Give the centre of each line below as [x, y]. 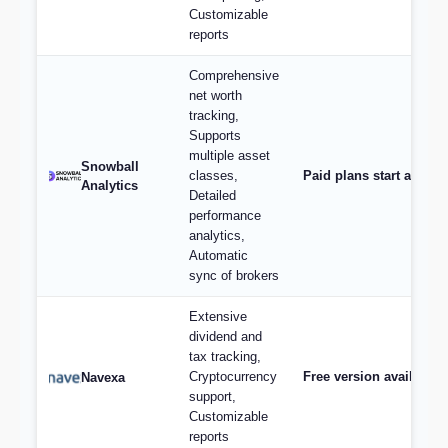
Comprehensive [234, 75]
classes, [213, 175]
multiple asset [229, 155]
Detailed [212, 195]
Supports [215, 135]
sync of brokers [234, 275]
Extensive [218, 316]
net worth [215, 95]
